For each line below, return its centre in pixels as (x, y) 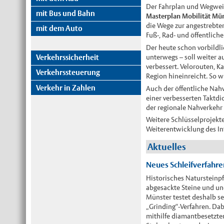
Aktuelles (167, 147)
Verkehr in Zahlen (66, 87)
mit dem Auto (59, 28)
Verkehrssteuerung (68, 72)
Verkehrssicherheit (68, 57)
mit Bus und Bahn (66, 13)
